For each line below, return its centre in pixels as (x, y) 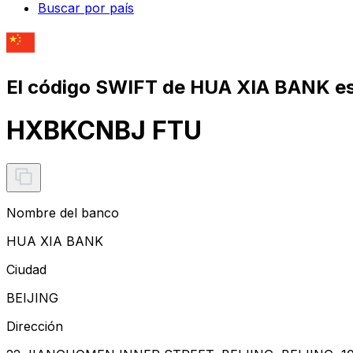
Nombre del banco (63, 212)
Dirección (35, 326)
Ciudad (26, 269)
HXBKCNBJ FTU (104, 131)
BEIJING (32, 297)
